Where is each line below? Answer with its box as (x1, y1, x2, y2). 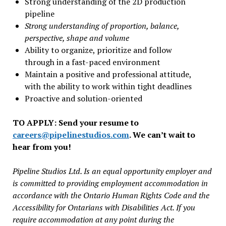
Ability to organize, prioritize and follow (24, 44, 172, 55)
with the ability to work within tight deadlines (24, 80, 192, 92)
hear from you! (12, 141, 71, 152)
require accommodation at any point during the (12, 213, 174, 225)
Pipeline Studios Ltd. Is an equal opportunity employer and (12, 165, 212, 177)
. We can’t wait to (129, 129, 195, 140)
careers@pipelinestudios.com (12, 129, 129, 140)
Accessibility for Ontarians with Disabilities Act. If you (12, 201, 195, 213)
